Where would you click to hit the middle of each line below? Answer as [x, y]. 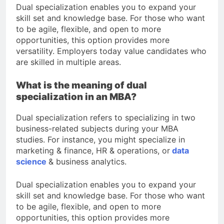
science [32, 161]
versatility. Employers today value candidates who [111, 51]
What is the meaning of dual [81, 85]
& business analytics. [87, 161]
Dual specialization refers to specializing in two [106, 117]
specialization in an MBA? [76, 96]
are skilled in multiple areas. [68, 62]
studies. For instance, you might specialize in [100, 139]
